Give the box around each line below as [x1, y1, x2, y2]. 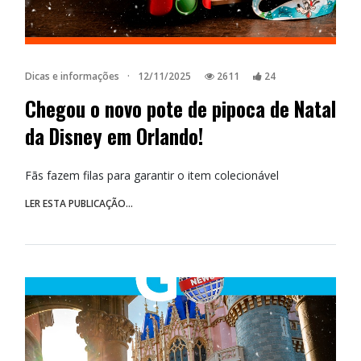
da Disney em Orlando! [25, 121, 203, 151]
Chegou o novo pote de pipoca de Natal [25, 93, 336, 123]
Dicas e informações [25, 68, 119, 83]
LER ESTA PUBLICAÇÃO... [25, 196, 133, 210]
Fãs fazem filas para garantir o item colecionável [25, 167, 279, 183]
